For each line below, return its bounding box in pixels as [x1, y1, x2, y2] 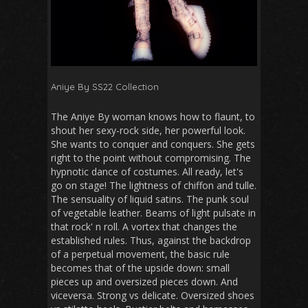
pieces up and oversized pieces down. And [51, 274, 238, 288]
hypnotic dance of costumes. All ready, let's [51, 164, 243, 178]
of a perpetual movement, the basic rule [51, 247, 230, 261]
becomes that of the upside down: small [51, 261, 230, 274]
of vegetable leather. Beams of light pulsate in [51, 206, 256, 219]
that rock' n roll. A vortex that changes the [51, 219, 237, 233]
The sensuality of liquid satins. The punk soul [51, 192, 249, 206]
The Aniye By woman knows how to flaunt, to [51, 109, 255, 123]
